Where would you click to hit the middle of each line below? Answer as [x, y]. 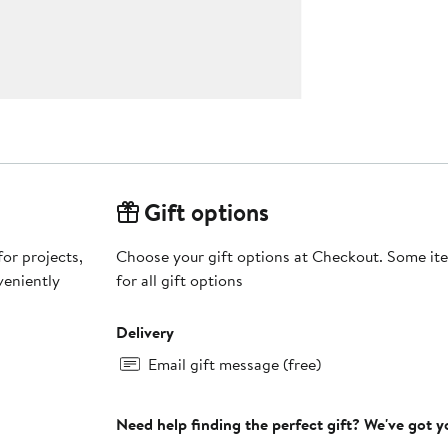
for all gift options [179, 280]
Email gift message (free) [234, 364]
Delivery [144, 332]
